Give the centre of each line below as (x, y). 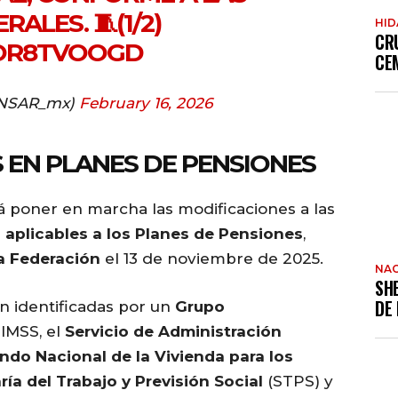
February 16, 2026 (145, 103)
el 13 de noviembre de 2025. (212, 259)
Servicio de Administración (173, 332)
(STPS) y (298, 382)
